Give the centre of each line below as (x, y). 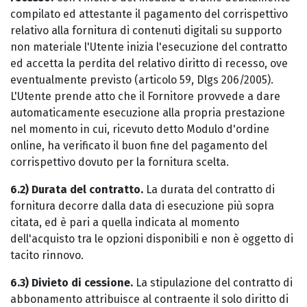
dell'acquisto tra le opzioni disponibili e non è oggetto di (152, 239)
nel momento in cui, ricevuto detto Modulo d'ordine (140, 129)
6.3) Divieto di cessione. (72, 283)
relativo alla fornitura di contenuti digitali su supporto (146, 30)
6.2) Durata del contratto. (77, 189)
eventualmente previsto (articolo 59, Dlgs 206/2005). (142, 80)
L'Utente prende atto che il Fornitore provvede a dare (145, 96)
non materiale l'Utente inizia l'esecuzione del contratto (149, 47)
